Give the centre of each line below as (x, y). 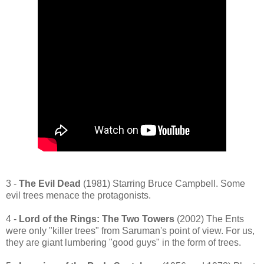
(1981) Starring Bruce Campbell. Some (163, 184)
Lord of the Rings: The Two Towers (97, 219)
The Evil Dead (50, 184)
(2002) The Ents (209, 219)
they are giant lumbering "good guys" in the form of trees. (123, 243)
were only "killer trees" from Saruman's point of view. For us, (130, 231)
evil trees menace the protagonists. (78, 196)
